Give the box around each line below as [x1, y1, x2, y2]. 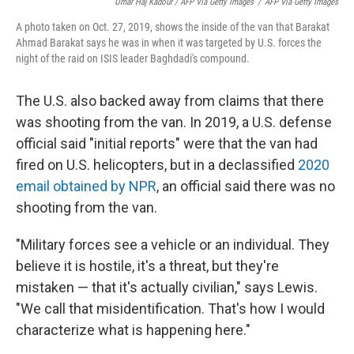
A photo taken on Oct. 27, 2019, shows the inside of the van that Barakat [16, 20, 330, 33]
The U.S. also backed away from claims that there [16, 92, 324, 109]
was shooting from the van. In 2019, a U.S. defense [16, 113, 332, 130]
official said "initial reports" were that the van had [16, 134, 318, 152]
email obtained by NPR [16, 177, 156, 194]
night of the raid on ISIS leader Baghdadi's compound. [16, 51, 250, 65]
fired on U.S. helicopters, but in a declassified [16, 156, 298, 173]
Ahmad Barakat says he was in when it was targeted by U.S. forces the [16, 36, 322, 49]
